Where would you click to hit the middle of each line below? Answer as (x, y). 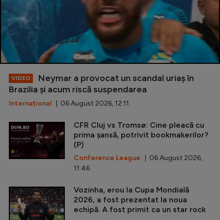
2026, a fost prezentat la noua (130, 199)
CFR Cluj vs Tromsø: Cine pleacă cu (139, 125)
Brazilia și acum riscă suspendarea (78, 89)
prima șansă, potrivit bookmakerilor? (141, 135)
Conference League (107, 158)
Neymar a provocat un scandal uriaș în (115, 78)
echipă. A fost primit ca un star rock (140, 209)
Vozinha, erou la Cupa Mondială (131, 190)
